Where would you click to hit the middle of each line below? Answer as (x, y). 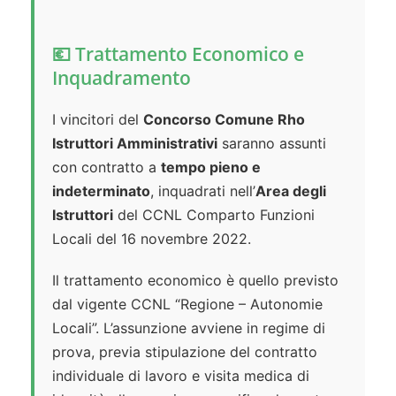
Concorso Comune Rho (224, 120)
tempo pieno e (211, 168)
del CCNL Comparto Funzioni (214, 215)
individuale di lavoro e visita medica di (181, 376)
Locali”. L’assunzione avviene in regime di (189, 328)
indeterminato (101, 191)
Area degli (291, 191)
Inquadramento (122, 78)
